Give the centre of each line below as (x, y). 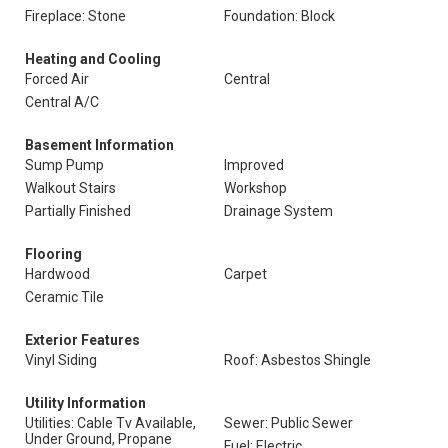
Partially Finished (78, 211)
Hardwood (57, 274)
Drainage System (278, 211)
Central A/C (62, 102)
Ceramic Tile (64, 297)
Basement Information (99, 145)
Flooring (53, 254)
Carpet (245, 274)
